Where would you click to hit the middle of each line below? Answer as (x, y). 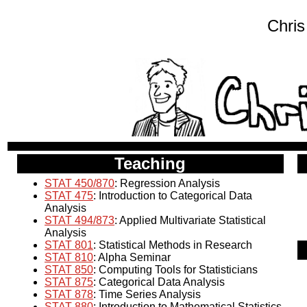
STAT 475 (69, 196)
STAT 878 (69, 295)
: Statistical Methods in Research (173, 245)
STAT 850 (69, 270)
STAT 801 (69, 245)
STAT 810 (69, 258)
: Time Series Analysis (147, 295)
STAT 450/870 (79, 184)
